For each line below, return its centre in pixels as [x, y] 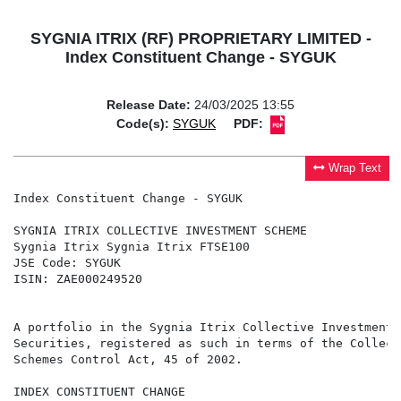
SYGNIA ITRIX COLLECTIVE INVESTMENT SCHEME [160, 231]
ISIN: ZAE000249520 [78, 279]
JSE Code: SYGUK [67, 263]
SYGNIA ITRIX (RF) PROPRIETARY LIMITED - [200, 39]
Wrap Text [355, 169]
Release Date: [149, 105]
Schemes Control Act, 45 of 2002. [128, 360]
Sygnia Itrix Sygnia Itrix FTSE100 [132, 247]
